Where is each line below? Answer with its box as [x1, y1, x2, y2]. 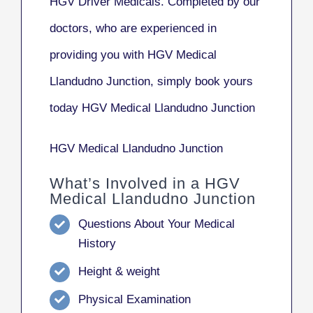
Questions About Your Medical [78, 217, 235, 231]
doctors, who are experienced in [50, 22, 217, 36]
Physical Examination [78, 292, 191, 306]
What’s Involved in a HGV [50, 175, 240, 193]
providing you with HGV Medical [50, 48, 217, 62]
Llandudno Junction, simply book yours [50, 75, 253, 89]
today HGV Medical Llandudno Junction [50, 101, 255, 115]
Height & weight [78, 265, 160, 279]
